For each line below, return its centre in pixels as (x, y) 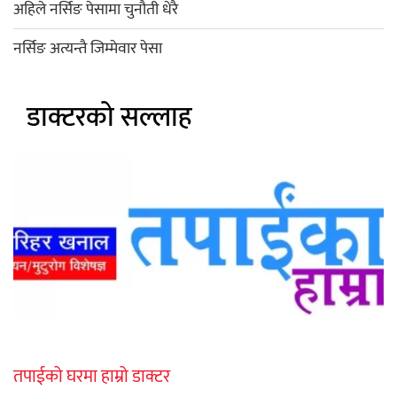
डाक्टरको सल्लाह (109, 117)
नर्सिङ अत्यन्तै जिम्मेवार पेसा (88, 48)
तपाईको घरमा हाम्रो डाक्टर (92, 377)
